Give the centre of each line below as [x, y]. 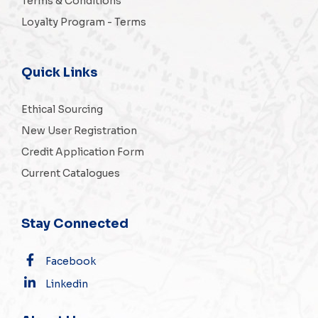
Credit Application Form [83, 152]
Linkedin [67, 284]
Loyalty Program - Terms [84, 22]
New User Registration [79, 130]
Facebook [71, 261]
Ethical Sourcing [62, 109]
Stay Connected [75, 223]
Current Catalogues [71, 173]
